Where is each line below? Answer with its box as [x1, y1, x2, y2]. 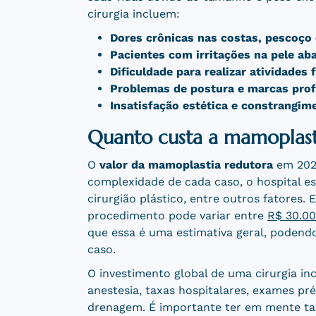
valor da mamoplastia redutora [99, 158, 273, 172]
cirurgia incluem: [87, 7, 180, 21]
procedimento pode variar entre [87, 209, 267, 223]
